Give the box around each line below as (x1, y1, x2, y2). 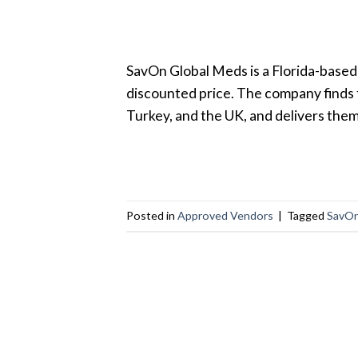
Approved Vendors (177, 209, 273, 222)
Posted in (125, 209, 177, 222)
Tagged (286, 209, 327, 222)
